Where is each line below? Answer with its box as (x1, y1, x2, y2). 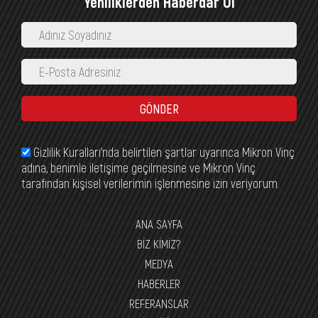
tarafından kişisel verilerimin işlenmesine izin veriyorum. (21, 175, 280, 191)
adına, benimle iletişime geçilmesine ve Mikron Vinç (21, 159, 256, 175)
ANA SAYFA (136, 216, 182, 231)
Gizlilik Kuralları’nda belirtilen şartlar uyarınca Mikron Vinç (31, 143, 295, 160)
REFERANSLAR (129, 295, 189, 310)
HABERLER (138, 275, 180, 290)
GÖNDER (139, 100, 179, 116)
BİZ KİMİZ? (137, 236, 181, 251)
